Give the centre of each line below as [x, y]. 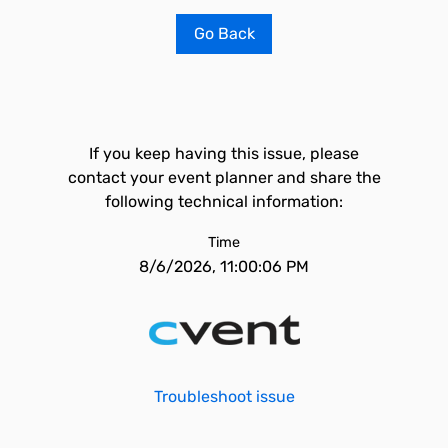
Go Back [224, 33]
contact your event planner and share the [224, 177]
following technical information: [224, 201]
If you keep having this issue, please [224, 153]
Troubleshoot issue [224, 396]
